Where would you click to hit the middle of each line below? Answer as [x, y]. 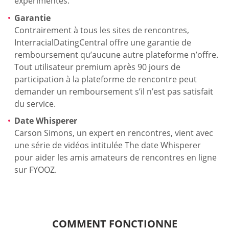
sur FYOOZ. [36, 170]
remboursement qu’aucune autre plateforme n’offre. [116, 54]
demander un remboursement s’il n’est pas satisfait [114, 91]
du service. [35, 104]
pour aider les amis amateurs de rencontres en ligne [116, 158]
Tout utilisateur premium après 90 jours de [97, 67]
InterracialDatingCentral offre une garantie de [103, 42]
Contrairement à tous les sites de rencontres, [102, 30]
